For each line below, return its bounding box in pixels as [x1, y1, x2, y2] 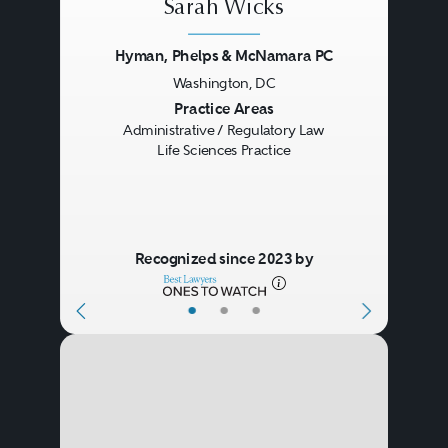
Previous [74, 97, 162, 125]
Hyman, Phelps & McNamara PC [114, 46, 334, 66]
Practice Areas [174, 99, 274, 119]
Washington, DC [172, 74, 276, 91]
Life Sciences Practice [157, 142, 291, 159]
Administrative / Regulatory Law [122, 122, 325, 139]
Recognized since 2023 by [134, 249, 314, 269]
